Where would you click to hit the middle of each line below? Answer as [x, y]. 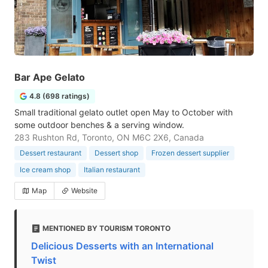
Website [84, 191]
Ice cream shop [45, 170]
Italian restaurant [112, 170]
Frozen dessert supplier [190, 153]
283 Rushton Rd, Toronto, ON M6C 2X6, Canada [109, 137]
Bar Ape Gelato [50, 77]
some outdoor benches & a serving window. [99, 125]
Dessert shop [116, 153]
